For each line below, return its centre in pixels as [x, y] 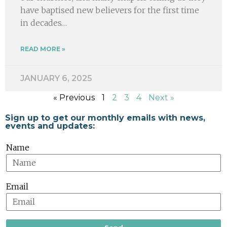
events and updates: [50, 126]
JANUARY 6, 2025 [56, 78]
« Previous [74, 97]
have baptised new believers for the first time [110, 10]
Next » [161, 97]
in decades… [44, 23]
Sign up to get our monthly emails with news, [105, 118]
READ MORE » [43, 49]
